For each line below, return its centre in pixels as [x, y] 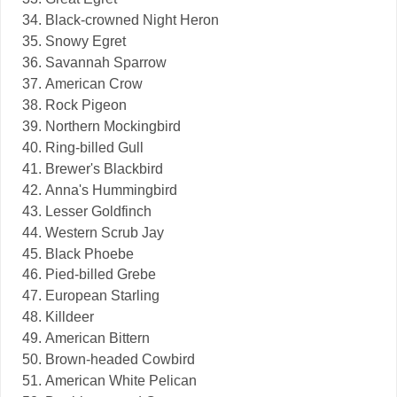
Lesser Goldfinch [98, 211]
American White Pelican [121, 381]
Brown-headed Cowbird [120, 360]
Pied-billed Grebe [101, 275]
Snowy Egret [86, 41]
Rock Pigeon [86, 105]
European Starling [102, 296]
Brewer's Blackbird [104, 168]
